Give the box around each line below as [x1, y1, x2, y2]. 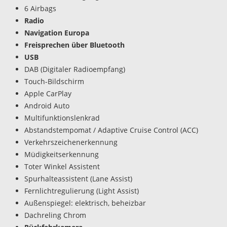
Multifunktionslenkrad [24, 112, 100, 123]
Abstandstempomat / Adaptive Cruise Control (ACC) [24, 125, 198, 135]
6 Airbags [24, 3, 56, 13]
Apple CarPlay [24, 88, 71, 98]
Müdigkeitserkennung [24, 149, 99, 159]
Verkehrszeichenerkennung [24, 137, 118, 147]
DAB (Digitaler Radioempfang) [24, 64, 125, 74]
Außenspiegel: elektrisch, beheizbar [24, 198, 146, 208]
